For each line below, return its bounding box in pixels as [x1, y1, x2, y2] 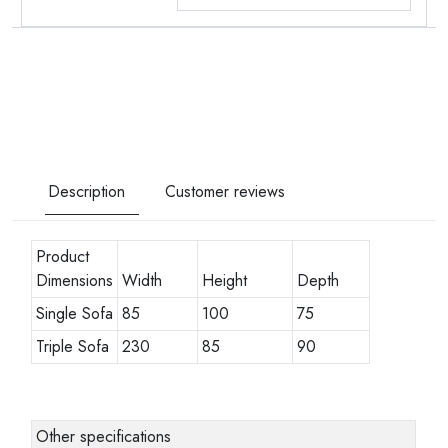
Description [48, 179, 125, 203]
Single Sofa [36, 301, 114, 325]
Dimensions [36, 268, 114, 292]
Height [202, 268, 248, 292]
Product [36, 244, 90, 268]
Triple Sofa [36, 334, 110, 358]
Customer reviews [165, 179, 285, 203]
